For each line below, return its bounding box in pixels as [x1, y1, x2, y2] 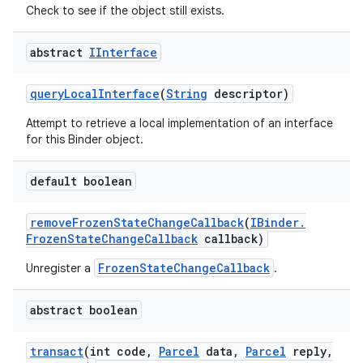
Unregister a [26, 261, 94, 275]
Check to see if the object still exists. [26, 3, 224, 18]
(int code [83, 344, 146, 359]
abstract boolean [30, 302, 138, 318]
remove [30, 215, 72, 230]
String [166, 86, 207, 101]
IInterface [89, 45, 157, 60]
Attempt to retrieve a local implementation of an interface [26, 116, 333, 130]
